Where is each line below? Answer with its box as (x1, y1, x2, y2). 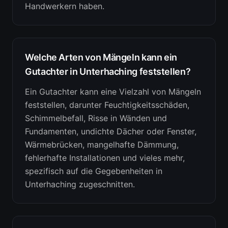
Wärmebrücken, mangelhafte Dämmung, (25, 139, 179, 150)
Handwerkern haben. (25, 1, 104, 11)
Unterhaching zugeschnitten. (25, 179, 135, 189)
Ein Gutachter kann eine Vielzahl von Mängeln (25, 87, 201, 97)
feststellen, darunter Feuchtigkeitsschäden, (25, 100, 189, 110)
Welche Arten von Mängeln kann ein (25, 52, 178, 63)
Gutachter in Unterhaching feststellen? (25, 66, 191, 77)
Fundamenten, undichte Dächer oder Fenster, (25, 126, 196, 136)
